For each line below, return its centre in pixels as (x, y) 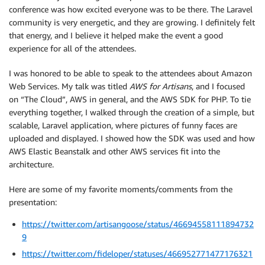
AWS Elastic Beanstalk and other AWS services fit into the (114, 151)
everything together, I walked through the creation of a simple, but (132, 112)
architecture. (31, 164)
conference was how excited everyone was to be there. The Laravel (131, 9)
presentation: (33, 202)
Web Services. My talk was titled (69, 86)
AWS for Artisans (161, 86)
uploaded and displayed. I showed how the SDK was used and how (132, 138)
